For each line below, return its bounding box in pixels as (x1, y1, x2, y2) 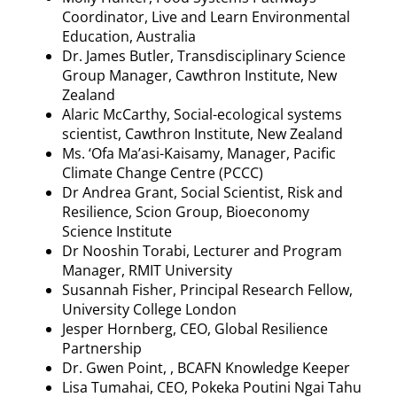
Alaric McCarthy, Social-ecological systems (62, 104, 342, 124)
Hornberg (107, 318, 173, 339)
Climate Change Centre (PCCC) (62, 162, 263, 183)
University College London (62, 299, 237, 319)
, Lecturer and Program (186, 240, 342, 261)
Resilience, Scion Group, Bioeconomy (62, 201, 309, 222)
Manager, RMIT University (62, 260, 232, 280)
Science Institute (62, 221, 172, 241)
